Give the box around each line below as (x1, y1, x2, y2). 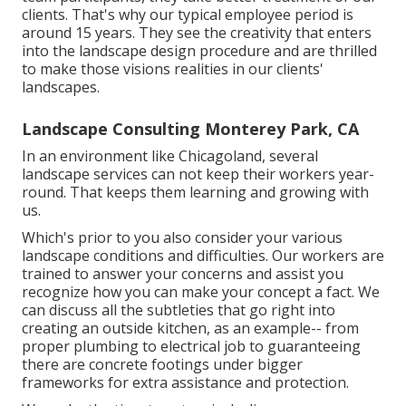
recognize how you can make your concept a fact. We (22, 282, 380, 303)
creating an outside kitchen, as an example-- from (22, 318, 359, 339)
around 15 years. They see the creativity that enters (22, 23, 372, 43)
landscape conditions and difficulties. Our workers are (22, 246, 384, 266)
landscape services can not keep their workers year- (22, 164, 374, 185)
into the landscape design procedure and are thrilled (22, 41, 377, 62)
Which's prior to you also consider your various (22, 227, 343, 248)
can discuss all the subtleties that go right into (22, 300, 335, 321)
